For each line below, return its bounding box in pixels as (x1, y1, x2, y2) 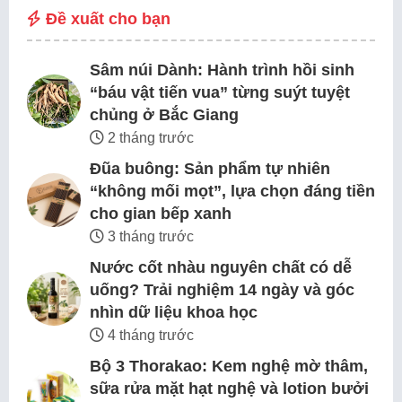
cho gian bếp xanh (90, 205, 232, 223)
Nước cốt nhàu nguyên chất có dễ (90, 258, 352, 277)
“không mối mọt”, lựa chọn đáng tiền (90, 182, 375, 201)
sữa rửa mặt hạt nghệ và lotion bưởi (90, 380, 369, 398)
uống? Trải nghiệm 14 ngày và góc (90, 281, 354, 300)
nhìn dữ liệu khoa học (90, 303, 258, 322)
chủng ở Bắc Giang (90, 106, 239, 125)
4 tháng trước (104, 328, 194, 344)
